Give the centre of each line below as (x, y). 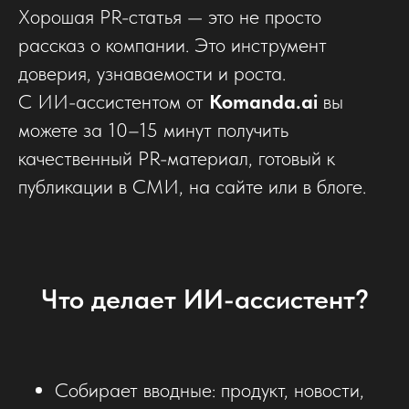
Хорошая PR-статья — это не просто (170, 16)
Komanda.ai (263, 101)
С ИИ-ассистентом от (114, 101)
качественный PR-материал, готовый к (177, 157)
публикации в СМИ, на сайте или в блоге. (192, 186)
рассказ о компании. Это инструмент (173, 44)
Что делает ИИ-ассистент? (204, 298)
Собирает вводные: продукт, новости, (210, 389)
